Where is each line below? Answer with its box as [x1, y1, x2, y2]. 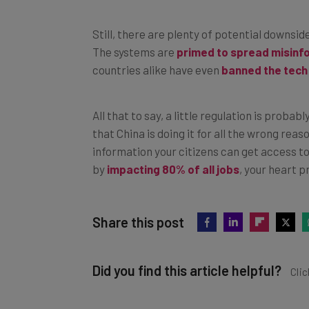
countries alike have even [92, 47, 221, 61]
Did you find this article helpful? [92, 246, 281, 263]
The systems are [92, 29, 177, 43]
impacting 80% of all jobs [107, 146, 239, 161]
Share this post [92, 198, 184, 215]
